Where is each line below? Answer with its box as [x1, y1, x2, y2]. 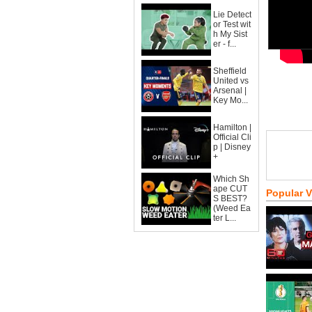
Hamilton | [213, 123, 251, 132]
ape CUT [213, 184, 247, 194]
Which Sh [213, 174, 249, 184]
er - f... [213, 39, 236, 49]
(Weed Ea [213, 203, 251, 213]
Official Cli [213, 132, 251, 142]
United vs [213, 76, 249, 86]
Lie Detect [213, 10, 251, 19]
